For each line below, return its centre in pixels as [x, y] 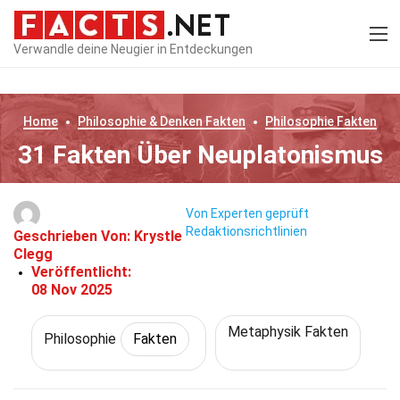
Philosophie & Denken [140, 121]
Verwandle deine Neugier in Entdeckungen [133, 49]
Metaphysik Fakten [287, 332]
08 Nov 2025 [72, 290]
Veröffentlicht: [81, 272]
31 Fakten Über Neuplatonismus [200, 155]
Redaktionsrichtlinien [246, 232]
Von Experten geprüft [247, 214]
